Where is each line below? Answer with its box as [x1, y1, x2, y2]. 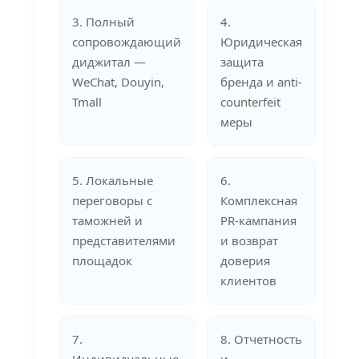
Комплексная [220, 192, 297, 208]
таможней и [71, 212, 143, 228]
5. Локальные [71, 171, 153, 188]
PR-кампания [220, 212, 296, 228]
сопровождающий [71, 33, 181, 50]
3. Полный [71, 13, 135, 30]
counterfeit [220, 93, 280, 110]
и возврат [220, 232, 278, 248]
